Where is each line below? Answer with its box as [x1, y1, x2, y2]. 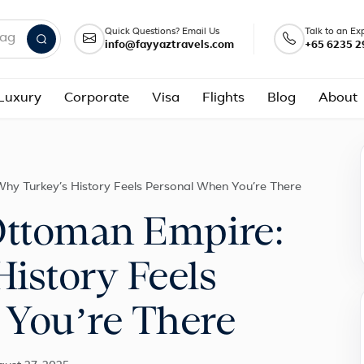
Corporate [64, 91, 129, 105]
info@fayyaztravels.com [105, 39, 234, 50]
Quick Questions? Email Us [105, 27, 219, 37]
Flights [202, 91, 245, 105]
